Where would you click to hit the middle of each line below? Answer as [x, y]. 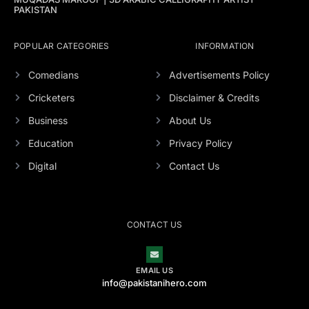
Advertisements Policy [219, 75]
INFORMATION [225, 46]
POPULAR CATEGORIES [62, 46]
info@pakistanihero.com [154, 283]
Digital [42, 166]
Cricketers [51, 98]
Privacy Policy [200, 143]
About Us [190, 121]
